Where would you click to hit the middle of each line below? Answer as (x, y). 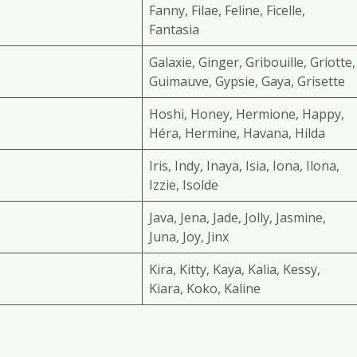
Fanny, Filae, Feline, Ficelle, (227, 11)
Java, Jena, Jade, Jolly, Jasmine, (237, 218)
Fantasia (174, 30)
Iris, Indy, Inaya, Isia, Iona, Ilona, (244, 166)
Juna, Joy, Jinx (189, 237)
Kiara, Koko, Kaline (205, 289)
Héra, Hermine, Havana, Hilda (237, 133)
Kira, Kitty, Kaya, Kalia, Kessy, (235, 270)
